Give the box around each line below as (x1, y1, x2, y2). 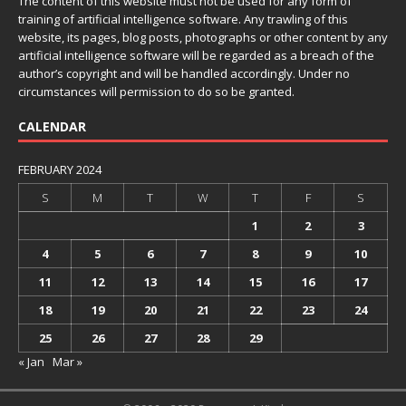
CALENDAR (18, 118, 86, 135)
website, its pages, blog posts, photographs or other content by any (18, 29, 388, 45)
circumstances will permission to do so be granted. (18, 83, 295, 100)
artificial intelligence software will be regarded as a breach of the (18, 47, 374, 63)
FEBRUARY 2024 (18, 161, 101, 178)
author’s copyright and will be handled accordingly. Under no (18, 65, 350, 82)
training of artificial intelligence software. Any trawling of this (18, 11, 348, 27)
